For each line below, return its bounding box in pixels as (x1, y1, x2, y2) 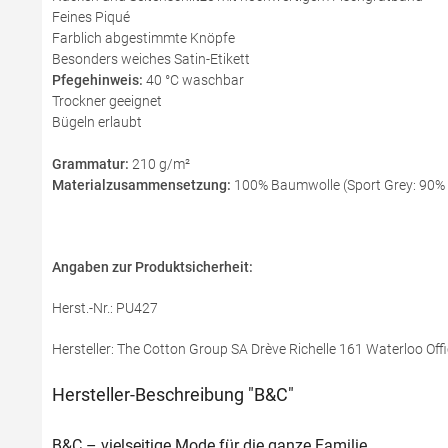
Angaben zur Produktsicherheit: (52, 259, 256, 275)
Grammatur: (52, 156, 129, 172)
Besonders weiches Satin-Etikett (52, 51, 250, 67)
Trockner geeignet (52, 93, 162, 109)
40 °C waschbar (146, 72, 244, 88)
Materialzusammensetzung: (52, 177, 231, 193)
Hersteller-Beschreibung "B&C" (52, 384, 294, 405)
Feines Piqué (52, 9, 130, 25)
